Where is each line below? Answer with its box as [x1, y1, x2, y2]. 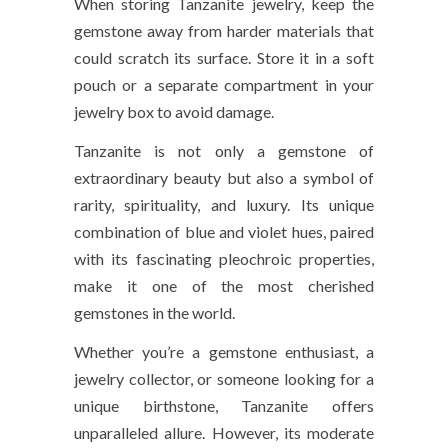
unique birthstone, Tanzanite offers [74, 396, 374, 416]
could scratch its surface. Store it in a [74, 48, 346, 68]
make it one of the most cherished [74, 276, 374, 296]
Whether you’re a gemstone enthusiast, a [74, 342, 374, 362]
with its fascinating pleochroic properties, [74, 249, 374, 269]
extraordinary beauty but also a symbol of [74, 168, 374, 188]
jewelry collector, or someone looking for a [74, 369, 374, 389]
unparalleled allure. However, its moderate [74, 423, 374, 443]
